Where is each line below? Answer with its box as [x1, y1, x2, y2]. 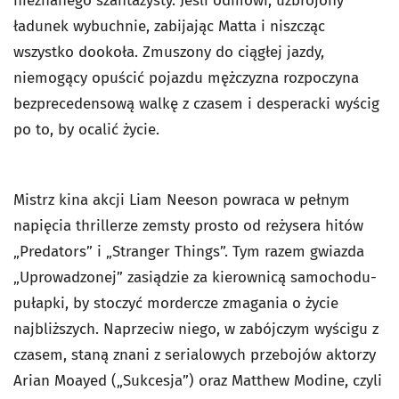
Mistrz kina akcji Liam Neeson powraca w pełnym [13, 191, 350, 210]
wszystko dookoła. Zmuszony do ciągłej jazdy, [13, 43, 324, 62]
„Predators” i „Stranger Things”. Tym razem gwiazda [13, 242, 364, 262]
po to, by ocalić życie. [13, 120, 159, 140]
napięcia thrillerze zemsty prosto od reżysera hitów [13, 216, 363, 236]
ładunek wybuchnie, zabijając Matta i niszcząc [13, 17, 325, 37]
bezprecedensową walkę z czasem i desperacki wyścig [13, 94, 379, 114]
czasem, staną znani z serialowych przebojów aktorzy [13, 346, 376, 365]
